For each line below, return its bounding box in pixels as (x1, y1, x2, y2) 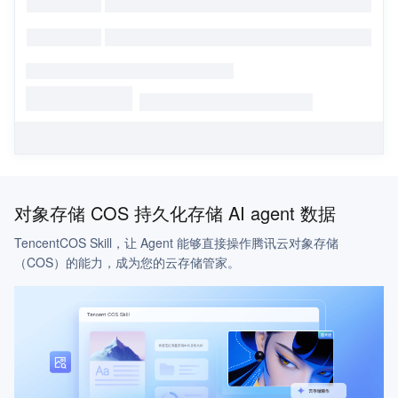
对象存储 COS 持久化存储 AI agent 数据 (14, 200, 336, 226)
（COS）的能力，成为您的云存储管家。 (14, 253, 240, 271)
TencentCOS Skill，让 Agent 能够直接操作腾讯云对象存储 (14, 234, 177, 251)
